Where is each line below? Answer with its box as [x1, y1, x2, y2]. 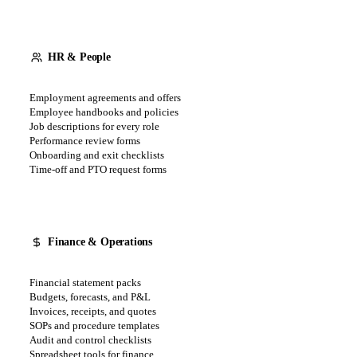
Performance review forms [29, 134, 140, 147]
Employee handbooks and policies [29, 105, 178, 118]
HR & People [48, 50, 111, 63]
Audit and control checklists [29, 333, 151, 346]
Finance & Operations [48, 235, 152, 248]
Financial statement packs [29, 276, 141, 288]
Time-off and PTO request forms [29, 163, 167, 175]
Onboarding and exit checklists [29, 148, 164, 161]
